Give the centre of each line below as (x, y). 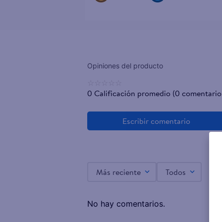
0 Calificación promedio (129, 93)
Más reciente (118, 172)
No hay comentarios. (126, 203)
